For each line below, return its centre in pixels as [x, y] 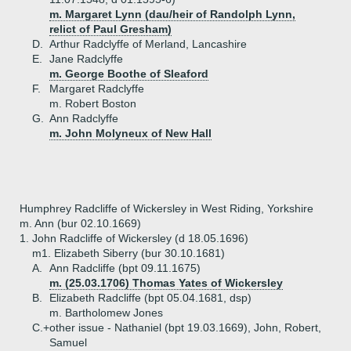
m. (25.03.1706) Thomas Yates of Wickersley [166, 283]
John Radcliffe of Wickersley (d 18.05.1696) [140, 238]
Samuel [68, 342]
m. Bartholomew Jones [106, 313]
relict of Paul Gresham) [110, 29]
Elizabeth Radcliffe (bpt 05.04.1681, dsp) [150, 298]
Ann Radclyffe [84, 118]
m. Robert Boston [93, 103]
